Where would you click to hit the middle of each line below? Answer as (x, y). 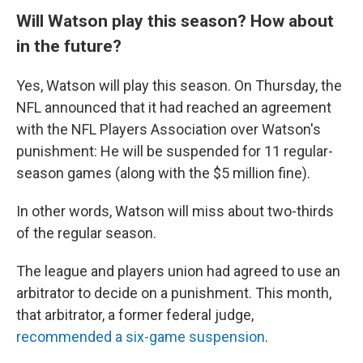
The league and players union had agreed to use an (178, 271)
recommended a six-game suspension (141, 337)
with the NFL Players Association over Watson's (169, 129)
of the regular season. (86, 233)
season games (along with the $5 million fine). (163, 173)
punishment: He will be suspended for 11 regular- (175, 151)
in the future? (69, 46)
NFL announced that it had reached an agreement (174, 107)
